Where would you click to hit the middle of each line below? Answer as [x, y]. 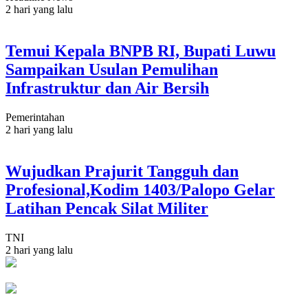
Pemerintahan [35, 118]
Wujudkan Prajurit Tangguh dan [122, 171]
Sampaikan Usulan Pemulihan [112, 70]
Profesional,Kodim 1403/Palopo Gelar [140, 189]
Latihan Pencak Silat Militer [107, 208]
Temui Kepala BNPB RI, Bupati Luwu [141, 51]
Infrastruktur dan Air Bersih [107, 88]
